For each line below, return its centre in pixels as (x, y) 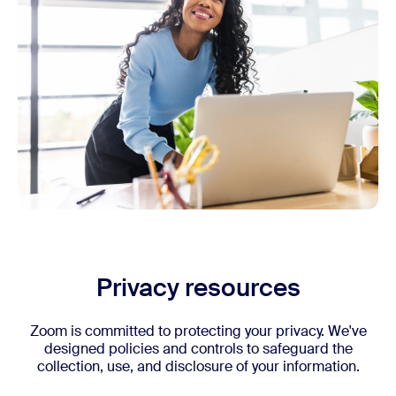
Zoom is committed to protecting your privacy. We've (198, 331)
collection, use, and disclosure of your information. (198, 367)
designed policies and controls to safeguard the (198, 349)
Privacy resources (198, 288)
